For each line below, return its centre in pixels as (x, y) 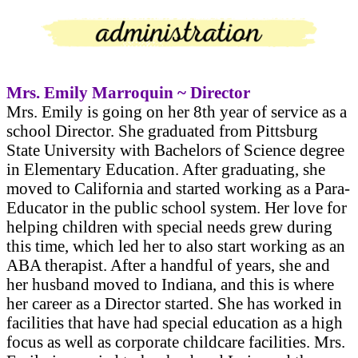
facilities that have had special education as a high (175, 322)
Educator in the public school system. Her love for (177, 207)
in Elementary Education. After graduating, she (166, 169)
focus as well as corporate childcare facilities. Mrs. (176, 341)
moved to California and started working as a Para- (178, 188)
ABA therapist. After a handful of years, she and (168, 265)
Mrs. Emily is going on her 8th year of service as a (177, 111)
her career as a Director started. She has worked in (174, 303)
